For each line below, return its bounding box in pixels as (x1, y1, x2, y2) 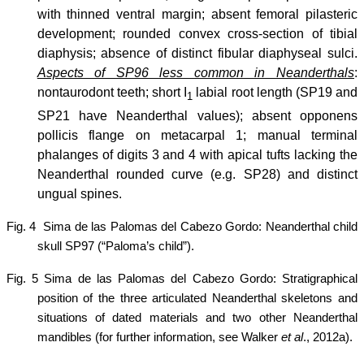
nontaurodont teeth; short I (37, 84, 188, 99)
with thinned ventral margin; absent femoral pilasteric (37, 6, 357, 21)
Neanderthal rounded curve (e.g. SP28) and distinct (37, 167, 357, 181)
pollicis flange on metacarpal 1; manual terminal (37, 128, 357, 142)
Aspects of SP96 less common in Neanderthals (37, 65, 354, 80)
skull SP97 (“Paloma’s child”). (37, 239, 194, 253)
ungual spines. (37, 186, 122, 201)
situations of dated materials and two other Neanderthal (37, 310, 357, 324)
